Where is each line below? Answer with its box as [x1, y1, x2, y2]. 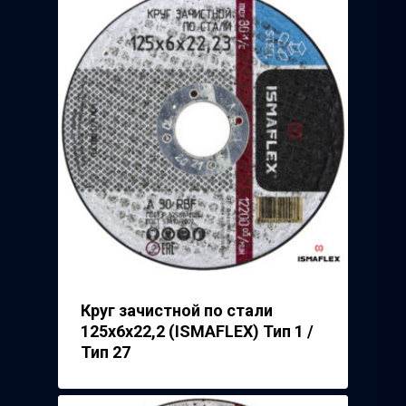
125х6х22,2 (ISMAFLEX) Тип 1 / [81, 322, 314, 342]
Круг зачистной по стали [81, 301, 273, 321]
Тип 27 [81, 343, 130, 362]
